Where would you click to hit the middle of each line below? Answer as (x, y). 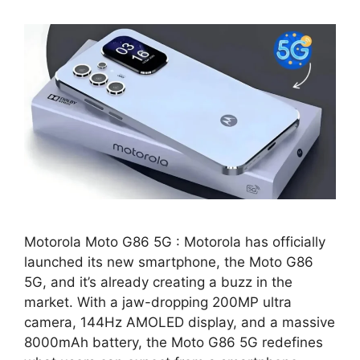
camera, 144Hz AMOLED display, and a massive (180, 323)
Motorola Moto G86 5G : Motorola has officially (175, 242)
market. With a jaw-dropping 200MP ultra (158, 303)
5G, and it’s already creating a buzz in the (158, 282)
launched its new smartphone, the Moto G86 (169, 262)
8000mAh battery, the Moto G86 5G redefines (174, 343)
